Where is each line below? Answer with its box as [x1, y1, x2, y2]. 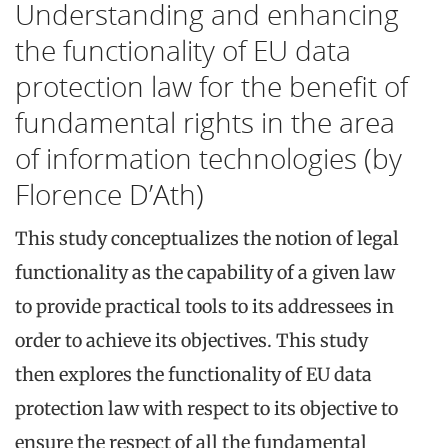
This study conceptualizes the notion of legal [15, 227, 399, 251]
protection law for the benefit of [15, 67, 408, 106]
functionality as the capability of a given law [15, 261, 395, 285]
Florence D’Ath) [15, 175, 204, 214]
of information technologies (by [15, 139, 402, 178]
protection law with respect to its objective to [15, 397, 398, 421]
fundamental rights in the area [15, 103, 395, 142]
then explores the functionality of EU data [15, 363, 372, 387]
